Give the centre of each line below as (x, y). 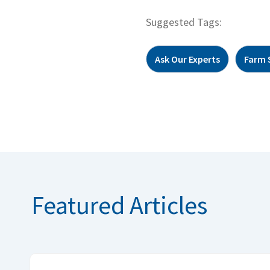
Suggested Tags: (184, 22)
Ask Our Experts (187, 59)
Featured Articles (119, 205)
